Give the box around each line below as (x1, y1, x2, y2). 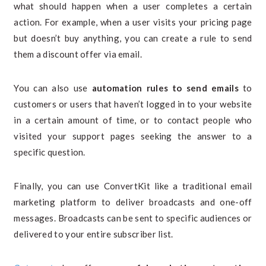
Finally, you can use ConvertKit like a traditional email (14, 180, 252, 191)
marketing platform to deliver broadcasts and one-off (14, 197, 252, 207)
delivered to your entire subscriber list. (14, 229, 173, 239)
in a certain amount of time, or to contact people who (14, 115, 252, 125)
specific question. (14, 147, 85, 157)
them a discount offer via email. (14, 49, 142, 59)
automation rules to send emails (91, 83, 239, 93)
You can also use (14, 83, 92, 93)
